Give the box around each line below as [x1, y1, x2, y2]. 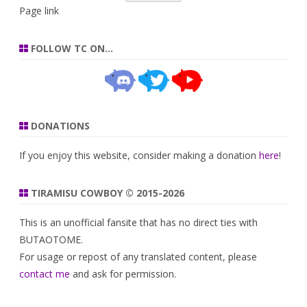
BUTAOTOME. [19, 233, 83, 247]
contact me [19, 267, 70, 281]
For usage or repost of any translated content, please [19, 250, 257, 264]
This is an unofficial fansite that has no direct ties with [19, 216, 258, 230]
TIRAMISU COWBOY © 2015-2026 [28, 186, 184, 200]
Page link [19, 4, 59, 17]
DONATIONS [28, 119, 90, 133]
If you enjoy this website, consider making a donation [19, 149, 259, 162]
